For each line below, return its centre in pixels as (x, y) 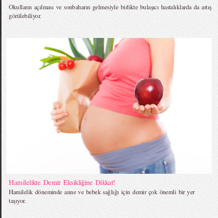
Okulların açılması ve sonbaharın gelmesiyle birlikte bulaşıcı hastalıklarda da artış (110, 7)
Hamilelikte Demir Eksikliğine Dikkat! (62, 182)
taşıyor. (17, 200)
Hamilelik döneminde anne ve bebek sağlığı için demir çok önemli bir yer (102, 191)
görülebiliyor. (25, 15)
